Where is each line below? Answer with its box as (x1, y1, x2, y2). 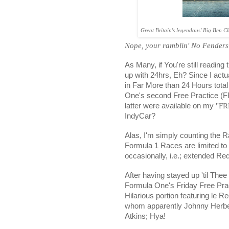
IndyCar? (125, 112, 155, 121)
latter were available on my (125, 102, 216, 110)
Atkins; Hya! (125, 212, 166, 221)
